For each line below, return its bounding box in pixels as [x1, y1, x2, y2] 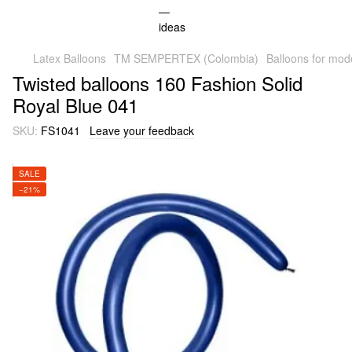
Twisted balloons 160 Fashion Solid [13, 69, 302, 97]
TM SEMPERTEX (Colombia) [114, 50, 258, 66]
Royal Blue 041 [13, 91, 138, 119]
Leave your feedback [90, 123, 194, 138]
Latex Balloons [33, 50, 106, 66]
